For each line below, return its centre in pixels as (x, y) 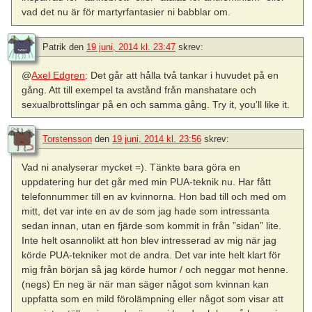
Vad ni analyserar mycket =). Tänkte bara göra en (131, 167)
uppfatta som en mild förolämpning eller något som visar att (153, 298)
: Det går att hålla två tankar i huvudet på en (182, 75)
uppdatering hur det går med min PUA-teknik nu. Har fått (147, 181)
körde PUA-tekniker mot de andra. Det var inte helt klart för (151, 255)
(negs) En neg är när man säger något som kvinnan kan (146, 284)
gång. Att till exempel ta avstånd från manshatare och (139, 89)
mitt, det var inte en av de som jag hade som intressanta (146, 211)
